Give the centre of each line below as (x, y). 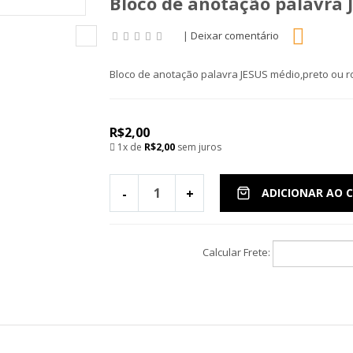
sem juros (199, 147)
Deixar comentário (235, 36)
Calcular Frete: (236, 253)
